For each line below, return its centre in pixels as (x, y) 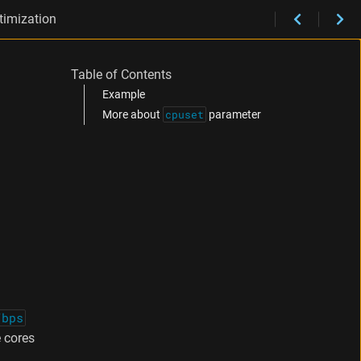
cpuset (185, 114)
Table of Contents (121, 75)
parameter (234, 115)
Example (124, 95)
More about (133, 115)
